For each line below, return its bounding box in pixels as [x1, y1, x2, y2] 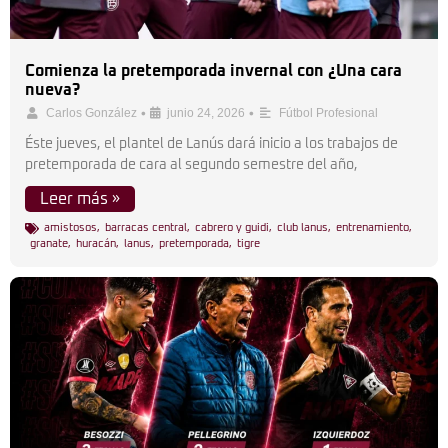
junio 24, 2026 [167, 106, 245, 120]
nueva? [25, 82, 80, 98]
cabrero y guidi [195, 222, 269, 233]
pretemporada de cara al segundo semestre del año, [25, 158, 358, 172]
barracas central [105, 222, 187, 233]
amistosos [44, 222, 97, 233]
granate [30, 238, 68, 249]
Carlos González [46, 106, 137, 120]
